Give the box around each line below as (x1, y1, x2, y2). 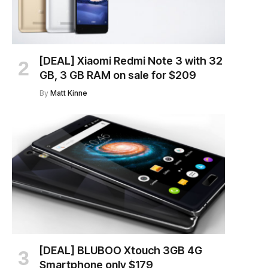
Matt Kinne (50, 88, 87, 98)
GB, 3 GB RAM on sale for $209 (39, 68, 196, 81)
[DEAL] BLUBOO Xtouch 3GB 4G (39, 243, 202, 257)
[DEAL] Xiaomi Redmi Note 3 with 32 (39, 54, 223, 67)
